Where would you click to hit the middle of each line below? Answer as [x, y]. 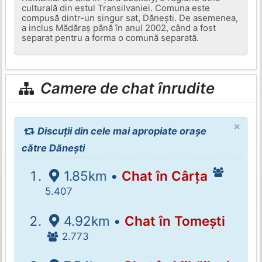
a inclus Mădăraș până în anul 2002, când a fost [119, 27]
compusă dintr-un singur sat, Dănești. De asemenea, [130, 18]
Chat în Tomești [175, 220]
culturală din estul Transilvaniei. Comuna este [116, 8]
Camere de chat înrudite [126, 88]
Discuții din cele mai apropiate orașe [121, 131]
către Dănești [54, 148]
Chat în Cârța [164, 175]
